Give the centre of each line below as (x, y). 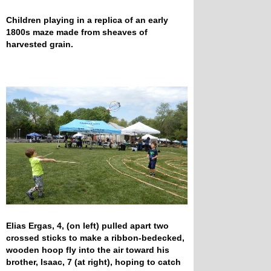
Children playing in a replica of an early (87, 20)
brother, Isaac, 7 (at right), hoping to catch (93, 262)
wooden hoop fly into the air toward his (88, 250)
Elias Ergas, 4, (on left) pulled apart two (87, 225)
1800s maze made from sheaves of (77, 32)
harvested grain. (41, 44)
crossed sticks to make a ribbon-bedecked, (95, 237)
